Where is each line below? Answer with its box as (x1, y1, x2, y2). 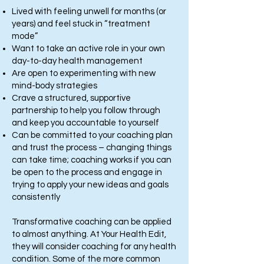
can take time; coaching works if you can (12, 156, 171, 164)
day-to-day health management (12, 57, 143, 65)
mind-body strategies (12, 81, 97, 90)
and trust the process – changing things (12, 143, 171, 152)
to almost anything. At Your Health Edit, (12, 230, 166, 239)
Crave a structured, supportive (12, 94, 131, 103)
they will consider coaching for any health (12, 242, 176, 251)
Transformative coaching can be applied (12, 217, 171, 226)
